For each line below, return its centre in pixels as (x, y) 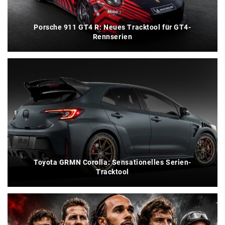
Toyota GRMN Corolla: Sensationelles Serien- (113, 162)
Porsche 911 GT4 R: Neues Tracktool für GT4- (113, 27)
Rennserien (113, 36)
